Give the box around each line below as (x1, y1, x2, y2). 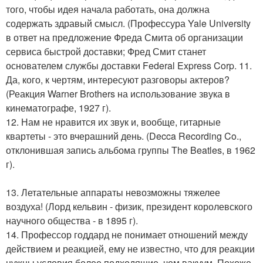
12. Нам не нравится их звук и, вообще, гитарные (6, 115, 221, 129)
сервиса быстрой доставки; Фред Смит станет (6, 45, 206, 58)
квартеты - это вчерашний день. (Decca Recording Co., (6, 129, 241, 143)
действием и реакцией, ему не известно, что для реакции (6, 242, 255, 255)
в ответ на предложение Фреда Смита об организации (6, 31, 243, 44)
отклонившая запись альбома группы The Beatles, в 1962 (6, 143, 255, 157)
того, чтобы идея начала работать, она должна (6, 2, 210, 16)
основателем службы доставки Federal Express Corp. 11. (6, 59, 252, 72)
